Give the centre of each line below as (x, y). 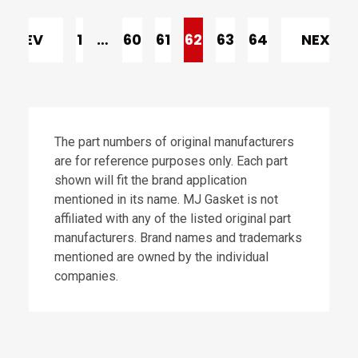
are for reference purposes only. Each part (171, 161)
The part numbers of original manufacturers (174, 142)
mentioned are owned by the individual (161, 257)
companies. (86, 276)
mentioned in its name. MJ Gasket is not (166, 199)
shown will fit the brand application (150, 180)
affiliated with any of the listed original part (172, 219)
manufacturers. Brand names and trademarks (178, 238)
